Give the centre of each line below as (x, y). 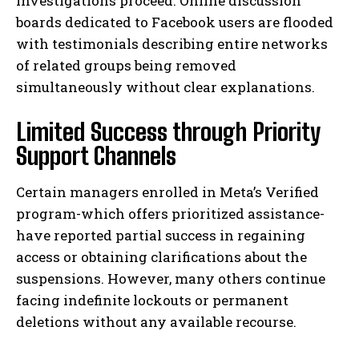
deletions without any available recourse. (156, 322)
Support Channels (96, 156)
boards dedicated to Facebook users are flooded (175, 22)
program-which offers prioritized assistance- (170, 214)
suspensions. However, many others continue (171, 279)
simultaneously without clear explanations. (165, 87)
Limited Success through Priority (168, 132)
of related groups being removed (126, 66)
